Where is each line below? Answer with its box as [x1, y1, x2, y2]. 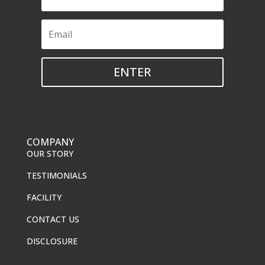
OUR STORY [26, 147, 73, 159]
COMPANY [26, 135, 74, 148]
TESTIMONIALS [26, 169, 87, 181]
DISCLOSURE [26, 235, 77, 247]
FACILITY [26, 191, 62, 203]
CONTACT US [26, 213, 79, 225]
